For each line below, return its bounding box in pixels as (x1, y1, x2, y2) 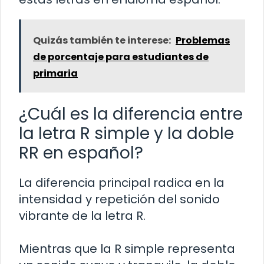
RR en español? (19, 141, 143, 164)
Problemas (176, 33, 230, 47)
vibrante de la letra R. (19, 207, 146, 224)
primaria (33, 66, 78, 80)
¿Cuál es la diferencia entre (19, 102, 243, 126)
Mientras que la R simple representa (19, 240, 235, 257)
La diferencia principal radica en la (19, 174, 225, 191)
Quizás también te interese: (33, 33, 171, 47)
